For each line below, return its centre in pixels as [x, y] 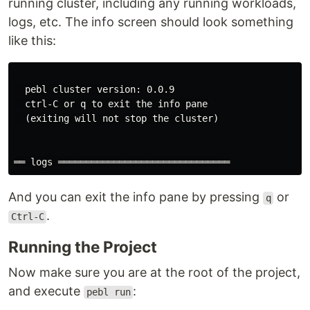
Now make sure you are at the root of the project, [154, 273]
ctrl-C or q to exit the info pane [111, 104]
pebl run [108, 292]
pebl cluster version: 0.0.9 [94, 90]
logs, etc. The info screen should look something [151, 22]
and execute [46, 291]
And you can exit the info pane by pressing [136, 197]
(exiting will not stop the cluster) [116, 119]
